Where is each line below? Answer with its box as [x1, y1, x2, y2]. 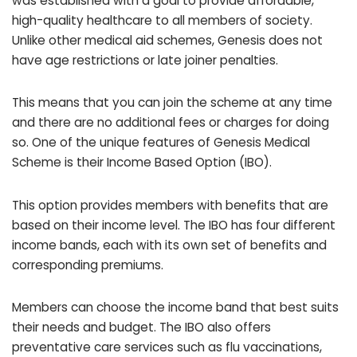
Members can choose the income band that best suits [12, 298, 339, 316]
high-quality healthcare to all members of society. [12, 11, 312, 29]
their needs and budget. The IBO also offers [12, 318, 271, 335]
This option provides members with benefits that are [12, 196, 328, 214]
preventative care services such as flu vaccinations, [12, 338, 322, 355]
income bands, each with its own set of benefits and [12, 236, 327, 253]
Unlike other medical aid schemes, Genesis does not [12, 31, 323, 49]
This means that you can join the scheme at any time [12, 94, 332, 112]
